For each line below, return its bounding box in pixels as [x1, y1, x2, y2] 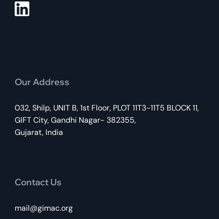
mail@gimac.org [15, 203, 73, 214]
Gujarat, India [15, 127, 63, 138]
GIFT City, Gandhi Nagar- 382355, [15, 115, 136, 126]
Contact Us [15, 176, 62, 188]
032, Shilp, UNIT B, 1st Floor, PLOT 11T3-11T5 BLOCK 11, [15, 103, 199, 113]
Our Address [15, 76, 69, 88]
